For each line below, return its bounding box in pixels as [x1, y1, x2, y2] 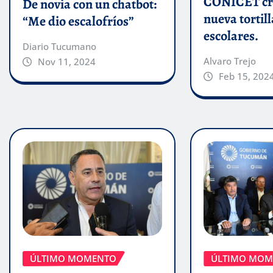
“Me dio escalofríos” [23, 12, 134, 30]
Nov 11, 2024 [37, 55, 96, 68]
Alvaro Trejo [204, 55, 257, 68]
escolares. [204, 27, 259, 46]
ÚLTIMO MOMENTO [30, 252, 116, 264]
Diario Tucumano [23, 40, 96, 52]
